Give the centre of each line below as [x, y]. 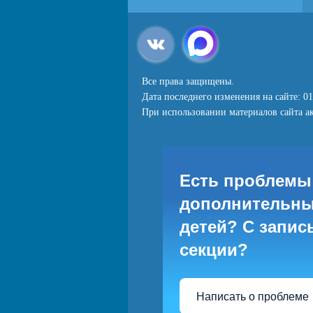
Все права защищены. [188, 81]
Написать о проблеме [253, 296]
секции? [214, 250]
